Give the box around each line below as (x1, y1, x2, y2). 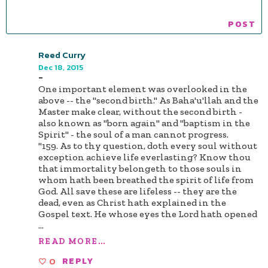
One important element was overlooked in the (38, 83, 247, 95)
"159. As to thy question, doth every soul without (38, 140, 257, 152)
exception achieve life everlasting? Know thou (38, 151, 251, 163)
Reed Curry (38, 48, 86, 62)
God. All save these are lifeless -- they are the (38, 185, 237, 197)
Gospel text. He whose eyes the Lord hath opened (38, 208, 257, 220)
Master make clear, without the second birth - (38, 106, 242, 118)
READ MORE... (38, 236, 106, 247)
